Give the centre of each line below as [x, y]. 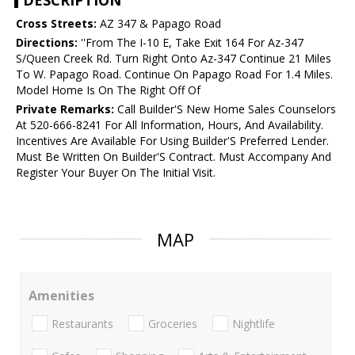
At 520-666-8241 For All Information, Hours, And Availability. [170, 125]
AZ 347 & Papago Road [159, 24]
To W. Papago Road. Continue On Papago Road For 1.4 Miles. [174, 74]
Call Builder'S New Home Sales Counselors [225, 109]
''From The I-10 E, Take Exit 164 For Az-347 [191, 43]
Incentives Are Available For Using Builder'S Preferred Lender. [172, 141]
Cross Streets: [56, 24]
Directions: [47, 43]
